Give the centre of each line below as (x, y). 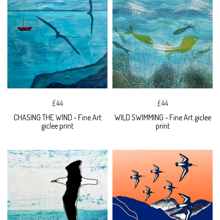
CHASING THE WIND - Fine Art (57, 118)
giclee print (57, 126)
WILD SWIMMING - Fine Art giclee (163, 118)
